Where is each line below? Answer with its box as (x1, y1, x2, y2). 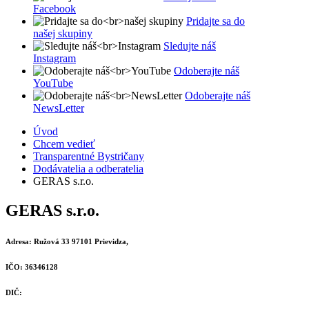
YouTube (33, 77, 73, 89)
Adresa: (6, 237, 32, 246)
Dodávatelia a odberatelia (33, 163, 143, 175)
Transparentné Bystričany (33, 150, 144, 162)
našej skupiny (33, 28, 92, 39)
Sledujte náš (163, 40, 216, 52)
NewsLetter (33, 102, 84, 114)
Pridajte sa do (186, 15, 245, 27)
